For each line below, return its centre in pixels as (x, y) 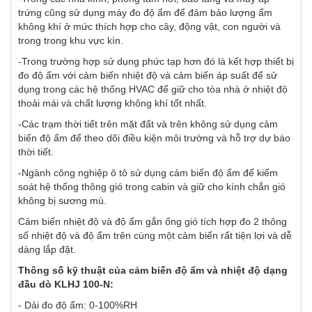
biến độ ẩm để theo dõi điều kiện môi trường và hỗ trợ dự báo (154, 138)
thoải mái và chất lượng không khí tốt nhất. (112, 103)
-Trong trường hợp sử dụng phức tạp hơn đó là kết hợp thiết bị (156, 62)
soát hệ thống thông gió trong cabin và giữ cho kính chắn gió (152, 187)
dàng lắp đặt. (47, 250)
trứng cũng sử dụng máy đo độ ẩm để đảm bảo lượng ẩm (145, 13)
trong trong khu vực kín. (71, 41)
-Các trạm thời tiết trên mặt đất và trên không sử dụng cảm (148, 124)
